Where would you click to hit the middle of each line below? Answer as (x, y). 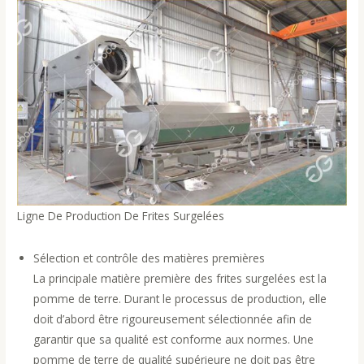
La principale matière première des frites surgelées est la (180, 279)
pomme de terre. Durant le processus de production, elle (180, 299)
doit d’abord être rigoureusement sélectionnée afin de (173, 319)
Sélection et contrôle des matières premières (149, 258)
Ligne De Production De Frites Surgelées (121, 215)
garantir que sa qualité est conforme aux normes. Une (174, 340)
